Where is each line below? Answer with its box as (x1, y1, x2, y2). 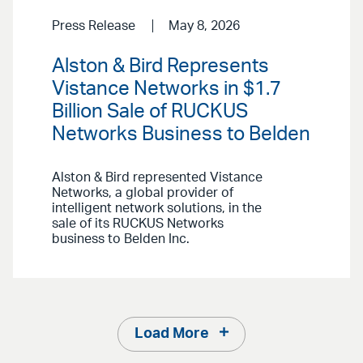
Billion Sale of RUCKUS (52, 101, 248, 122)
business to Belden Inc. (52, 232, 193, 246)
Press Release (52, 19, 135, 33)
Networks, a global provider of (52, 186, 233, 199)
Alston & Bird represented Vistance (52, 170, 263, 184)
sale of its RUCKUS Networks (52, 216, 224, 230)
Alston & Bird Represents (52, 56, 269, 76)
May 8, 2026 (168, 19, 240, 33)
